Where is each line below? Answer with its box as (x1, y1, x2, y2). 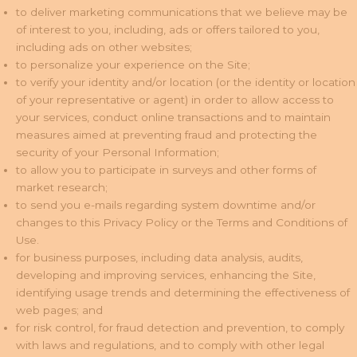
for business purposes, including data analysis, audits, (16, 250, 303, 264)
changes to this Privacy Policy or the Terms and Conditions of (16, 215, 347, 229)
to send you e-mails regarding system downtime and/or (16, 198, 316, 211)
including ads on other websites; (16, 40, 192, 53)
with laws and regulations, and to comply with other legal (16, 338, 324, 351)
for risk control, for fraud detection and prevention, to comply (16, 320, 344, 334)
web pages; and (16, 303, 103, 316)
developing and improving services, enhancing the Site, (16, 268, 316, 281)
